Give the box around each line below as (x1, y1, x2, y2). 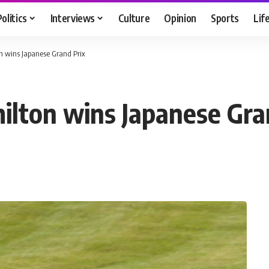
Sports (211, 11, 240, 25)
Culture (118, 11, 150, 25)
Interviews (50, 11, 95, 25)
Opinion (164, 11, 197, 25)
